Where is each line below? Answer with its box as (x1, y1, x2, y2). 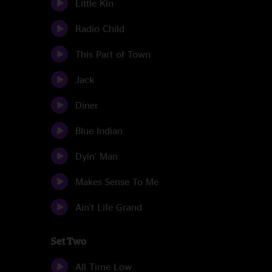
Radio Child (75, 23, 124, 34)
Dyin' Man (75, 151, 118, 161)
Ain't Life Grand (75, 202, 142, 212)
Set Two (51, 236, 86, 246)
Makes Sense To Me (75, 176, 158, 187)
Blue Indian (75, 125, 123, 136)
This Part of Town (75, 49, 151, 59)
